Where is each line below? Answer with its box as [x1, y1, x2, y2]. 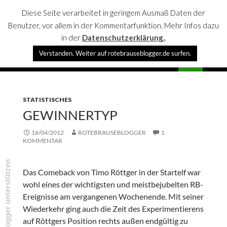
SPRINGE [5, 63, 34, 72]
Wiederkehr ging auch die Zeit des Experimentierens [22, 204, 204, 214]
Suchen [2, 48, 27, 58]
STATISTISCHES [22, 96, 71, 104]
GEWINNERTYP [22, 107, 118, 124]
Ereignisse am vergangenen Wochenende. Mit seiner [22, 192, 204, 202]
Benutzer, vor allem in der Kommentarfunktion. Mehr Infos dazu [8, 20, 219, 30]
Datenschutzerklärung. [82, 32, 165, 42]
